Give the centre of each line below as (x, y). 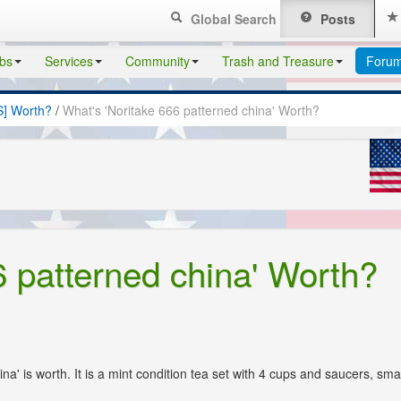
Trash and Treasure (278, 61)
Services (69, 61)
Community (158, 61)
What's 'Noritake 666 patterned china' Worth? (191, 110)
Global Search (232, 19)
